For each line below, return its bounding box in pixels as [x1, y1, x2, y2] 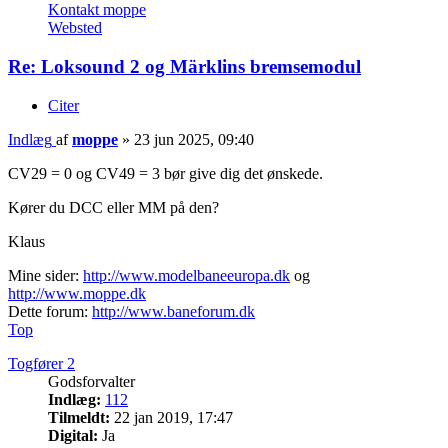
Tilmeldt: [48, 408, 110, 426]
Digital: [48, 426, 98, 444]
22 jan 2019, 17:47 [110, 408, 233, 426]
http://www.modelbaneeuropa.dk [83, 266, 290, 284]
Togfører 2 [8, 354, 75, 372]
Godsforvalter [48, 372, 135, 390]
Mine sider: [8, 266, 83, 284]
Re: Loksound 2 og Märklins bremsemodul [8, 56, 361, 78]
